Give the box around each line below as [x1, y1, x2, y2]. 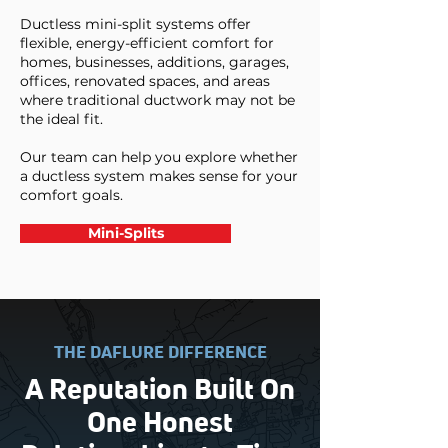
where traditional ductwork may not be [20, 91, 295, 109]
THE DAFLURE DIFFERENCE [53, 345, 267, 362]
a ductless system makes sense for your [20, 167, 298, 185]
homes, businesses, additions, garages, [20, 53, 289, 71]
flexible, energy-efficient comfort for [20, 34, 274, 52]
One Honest [86, 410, 233, 438]
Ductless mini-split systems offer [20, 15, 251, 33]
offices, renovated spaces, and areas [20, 72, 270, 90]
